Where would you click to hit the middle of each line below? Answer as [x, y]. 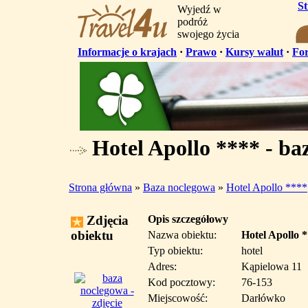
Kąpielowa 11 [272, 266]
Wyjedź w [199, 9]
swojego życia [208, 34]
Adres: [162, 266]
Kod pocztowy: [181, 282]
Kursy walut [254, 52]
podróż [192, 22]
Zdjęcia [106, 220]
